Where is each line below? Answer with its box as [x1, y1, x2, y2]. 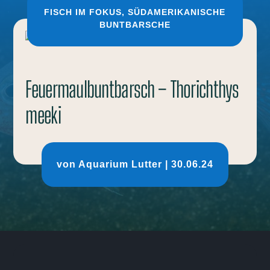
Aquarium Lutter [78, 159, 162, 169]
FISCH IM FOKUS [44, 7, 122, 17]
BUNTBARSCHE [99, 19, 171, 30]
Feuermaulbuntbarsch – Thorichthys [25, 76, 239, 102]
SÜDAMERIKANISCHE [128, 7, 226, 17]
